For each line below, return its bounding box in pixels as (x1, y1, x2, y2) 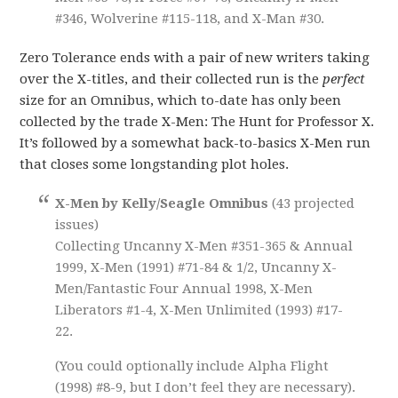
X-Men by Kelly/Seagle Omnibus (55, 195, 273, 211)
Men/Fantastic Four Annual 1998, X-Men (55, 280, 314, 297)
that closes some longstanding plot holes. (20, 155, 290, 172)
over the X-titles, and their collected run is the (20, 70, 323, 87)
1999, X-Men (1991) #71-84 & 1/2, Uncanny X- (55, 259, 338, 275)
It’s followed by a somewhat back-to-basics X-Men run (20, 134, 371, 151)
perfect (322, 70, 366, 87)
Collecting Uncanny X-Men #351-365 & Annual (55, 237, 354, 254)
